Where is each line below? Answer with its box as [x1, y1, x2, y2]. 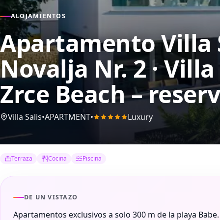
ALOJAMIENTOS [11, 12, 66, 20]
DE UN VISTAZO [24, 193, 78, 202]
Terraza [11, 154, 33, 163]
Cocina [48, 154, 67, 163]
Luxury [128, 111, 153, 122]
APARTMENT [45, 111, 90, 122]
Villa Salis [8, 111, 42, 122]
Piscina [82, 154, 102, 163]
